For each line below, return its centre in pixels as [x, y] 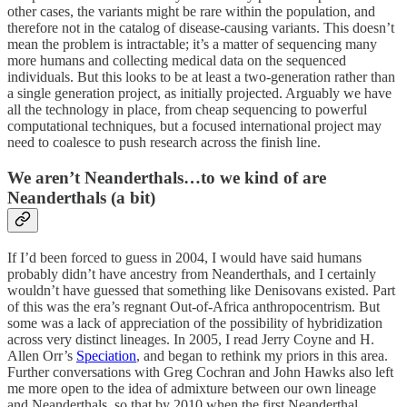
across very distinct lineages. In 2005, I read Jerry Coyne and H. [191, 339]
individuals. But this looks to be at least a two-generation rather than [201, 77]
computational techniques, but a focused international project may [194, 126]
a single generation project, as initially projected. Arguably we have [199, 94]
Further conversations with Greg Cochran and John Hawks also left [200, 372]
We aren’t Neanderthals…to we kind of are [167, 177]
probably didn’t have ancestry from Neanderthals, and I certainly [192, 273]
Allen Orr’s [42, 355]
